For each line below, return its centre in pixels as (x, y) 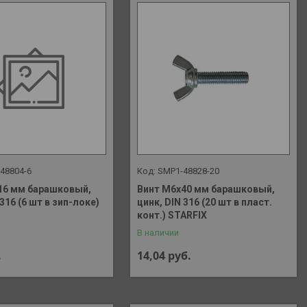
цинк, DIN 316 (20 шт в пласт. (205, 202)
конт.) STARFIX (172, 216)
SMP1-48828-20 (189, 171)
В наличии (158, 233)
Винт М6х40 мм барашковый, (206, 189)
